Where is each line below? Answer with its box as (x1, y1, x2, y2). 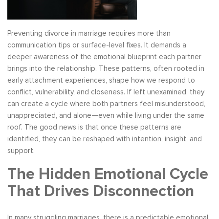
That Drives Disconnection (7, 182, 194, 201)
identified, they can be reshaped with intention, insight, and (7, 134, 202, 143)
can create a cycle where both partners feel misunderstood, (7, 99, 205, 108)
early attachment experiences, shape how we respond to (7, 75, 195, 85)
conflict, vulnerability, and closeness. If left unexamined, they (7, 87, 204, 96)
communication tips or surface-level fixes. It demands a (7, 40, 186, 49)
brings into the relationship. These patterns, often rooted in (7, 64, 204, 73)
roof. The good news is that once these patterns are (7, 122, 181, 131)
